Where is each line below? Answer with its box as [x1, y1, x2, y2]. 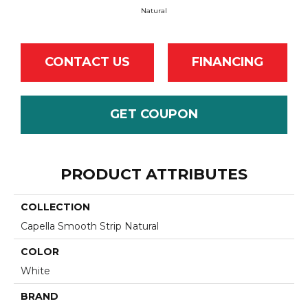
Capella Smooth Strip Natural [21, 219, 159, 232]
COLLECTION [21, 200, 90, 213]
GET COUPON [110, 107, 198, 122]
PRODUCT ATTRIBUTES [60, 164, 247, 184]
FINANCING [192, 54, 263, 70]
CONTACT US [45, 54, 130, 70]
